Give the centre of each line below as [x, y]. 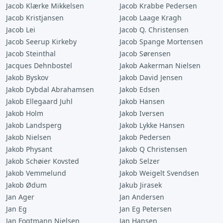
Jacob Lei [21, 30]
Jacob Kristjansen [35, 18]
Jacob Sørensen [145, 54]
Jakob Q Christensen [153, 149]
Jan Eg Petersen [146, 209]
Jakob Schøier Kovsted [43, 161]
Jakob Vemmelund [36, 173]
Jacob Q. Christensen [154, 30]
